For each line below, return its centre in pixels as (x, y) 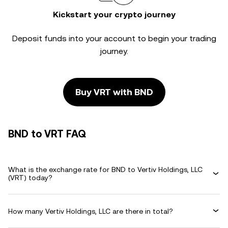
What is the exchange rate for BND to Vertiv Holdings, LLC (105, 169)
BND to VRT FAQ (47, 134)
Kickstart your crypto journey (114, 15)
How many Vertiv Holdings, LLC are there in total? (91, 211)
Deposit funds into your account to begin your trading (114, 38)
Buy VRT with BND (114, 92)
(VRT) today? (30, 178)
